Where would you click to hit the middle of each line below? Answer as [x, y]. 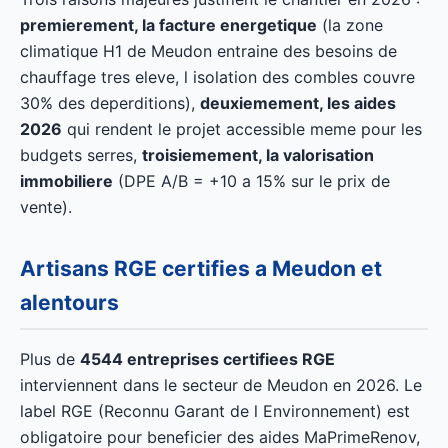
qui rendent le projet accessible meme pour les [242, 129]
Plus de [50, 359]
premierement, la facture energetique [168, 25]
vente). [46, 207]
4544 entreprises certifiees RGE [207, 359]
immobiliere [66, 181]
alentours [69, 302]
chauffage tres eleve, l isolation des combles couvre [217, 77]
